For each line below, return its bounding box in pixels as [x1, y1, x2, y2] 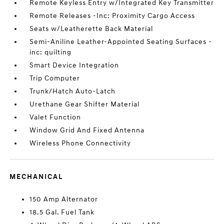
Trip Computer [29, 74, 80, 83]
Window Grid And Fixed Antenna [29, 126, 145, 135]
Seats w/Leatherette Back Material [29, 24, 153, 33]
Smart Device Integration [29, 61, 119, 70]
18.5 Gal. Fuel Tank [29, 208, 95, 217]
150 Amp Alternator [29, 195, 98, 204]
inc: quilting [29, 48, 72, 57]
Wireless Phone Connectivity [29, 139, 131, 148]
